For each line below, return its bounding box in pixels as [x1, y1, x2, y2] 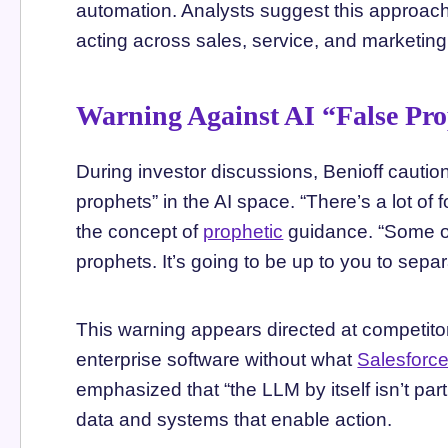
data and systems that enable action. [76, 408, 393, 430]
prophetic [203, 220, 284, 242]
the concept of [76, 220, 204, 242]
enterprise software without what [76, 348, 358, 370]
